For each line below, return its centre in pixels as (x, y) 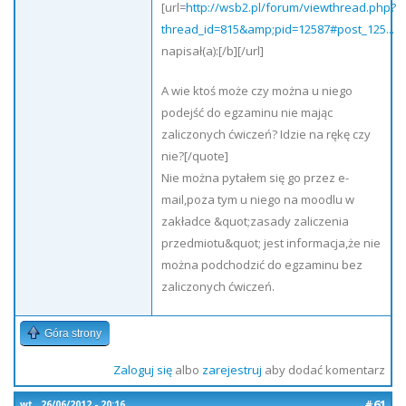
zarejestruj (232, 370)
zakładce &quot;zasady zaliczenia (255, 221)
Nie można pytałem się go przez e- (255, 178)
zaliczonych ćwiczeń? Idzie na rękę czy (266, 134)
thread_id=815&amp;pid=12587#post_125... (278, 29)
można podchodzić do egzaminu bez (262, 265)
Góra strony (73, 333)
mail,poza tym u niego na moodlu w (258, 199)
